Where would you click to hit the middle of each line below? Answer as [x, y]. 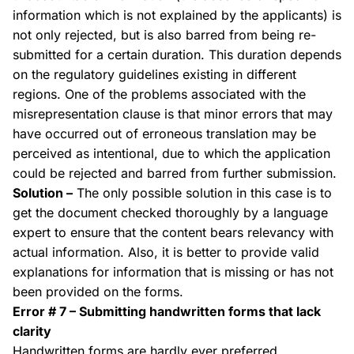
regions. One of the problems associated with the [159, 94]
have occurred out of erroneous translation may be [164, 134]
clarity [32, 331]
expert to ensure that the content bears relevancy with [173, 232]
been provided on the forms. [98, 292]
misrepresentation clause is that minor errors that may [173, 114]
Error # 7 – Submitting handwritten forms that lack [167, 311]
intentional [124, 153]
